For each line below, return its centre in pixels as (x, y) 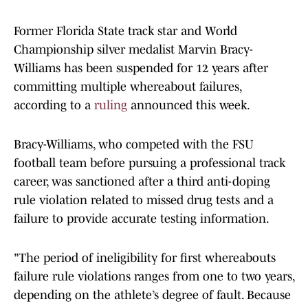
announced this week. (189, 106)
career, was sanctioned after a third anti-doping (142, 182)
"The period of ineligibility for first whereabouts (145, 258)
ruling (111, 106)
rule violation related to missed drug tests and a (144, 200)
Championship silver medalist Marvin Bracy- (133, 50)
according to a (54, 106)
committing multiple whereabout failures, (128, 87)
